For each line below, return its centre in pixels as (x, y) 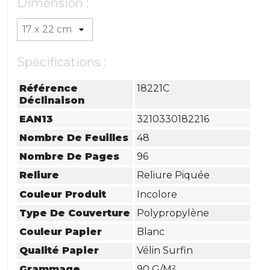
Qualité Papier (59, 251)
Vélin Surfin (165, 251)
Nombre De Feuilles (74, 137)
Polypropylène (173, 213)
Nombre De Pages (70, 157)
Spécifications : (62, 62)
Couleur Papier (61, 231)
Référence (49, 88)
